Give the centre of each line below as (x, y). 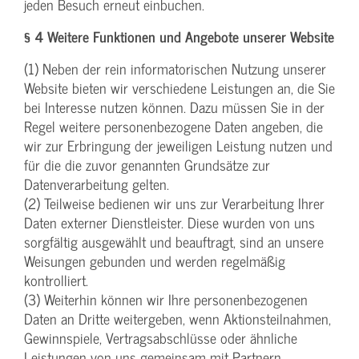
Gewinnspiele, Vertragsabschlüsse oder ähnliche (161, 338)
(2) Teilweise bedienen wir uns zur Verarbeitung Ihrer (174, 204)
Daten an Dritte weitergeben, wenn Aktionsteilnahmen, (177, 319)
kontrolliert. (56, 280)
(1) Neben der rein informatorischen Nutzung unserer (175, 69)
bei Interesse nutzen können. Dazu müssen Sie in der (174, 107)
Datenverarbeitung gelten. (97, 184)
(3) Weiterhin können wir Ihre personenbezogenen (166, 300)
